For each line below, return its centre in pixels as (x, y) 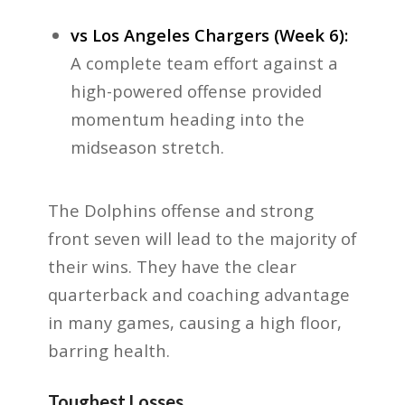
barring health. (108, 351)
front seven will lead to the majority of (202, 239)
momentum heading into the (188, 119)
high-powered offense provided (197, 91)
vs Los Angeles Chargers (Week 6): (210, 35)
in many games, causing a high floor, (194, 323)
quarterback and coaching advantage (198, 295)
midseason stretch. (148, 147)
